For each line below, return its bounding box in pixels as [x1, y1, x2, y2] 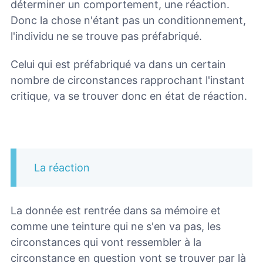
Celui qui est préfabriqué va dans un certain [11, 58, 226, 71]
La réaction [34, 161, 90, 174]
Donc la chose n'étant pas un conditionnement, [11, 14, 246, 26]
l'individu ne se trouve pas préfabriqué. [11, 29, 202, 42]
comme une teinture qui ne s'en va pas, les [11, 220, 221, 232]
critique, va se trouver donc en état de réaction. [11, 90, 247, 103]
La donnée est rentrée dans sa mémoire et [11, 204, 221, 217]
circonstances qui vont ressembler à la [11, 235, 201, 248]
